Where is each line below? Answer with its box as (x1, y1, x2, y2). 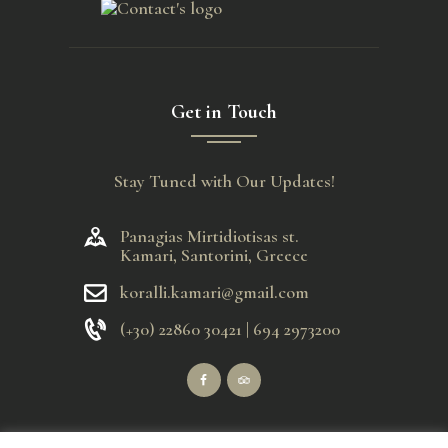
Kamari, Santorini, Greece (120, 243, 308, 266)
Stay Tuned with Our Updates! (113, 169, 335, 192)
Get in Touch (171, 100, 277, 125)
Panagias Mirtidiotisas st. (120, 224, 299, 247)
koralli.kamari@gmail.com (120, 280, 309, 303)
